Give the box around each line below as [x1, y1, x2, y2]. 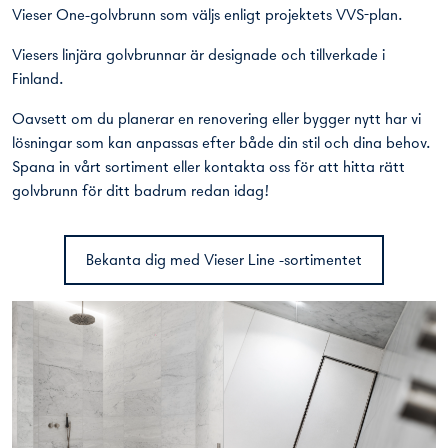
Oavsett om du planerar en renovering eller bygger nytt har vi [12, 112, 421, 129]
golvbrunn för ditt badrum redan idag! [12, 184, 269, 201]
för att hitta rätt [294, 160, 405, 177]
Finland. [12, 72, 64, 89]
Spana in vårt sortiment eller [12, 160, 204, 177]
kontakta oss [204, 160, 294, 177]
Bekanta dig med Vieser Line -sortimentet [86, 253, 362, 270]
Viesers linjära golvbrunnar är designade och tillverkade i [12, 48, 385, 65]
